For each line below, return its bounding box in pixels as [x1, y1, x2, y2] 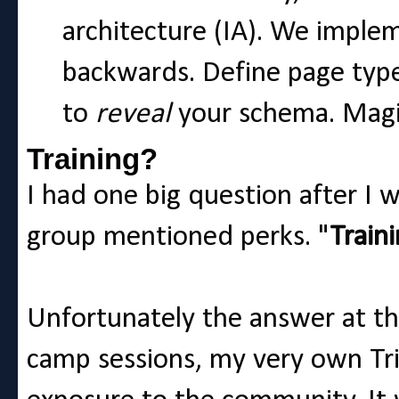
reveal [95, 100, 171, 130]
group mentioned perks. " [27, 223, 330, 253]
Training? [27, 142, 158, 176]
